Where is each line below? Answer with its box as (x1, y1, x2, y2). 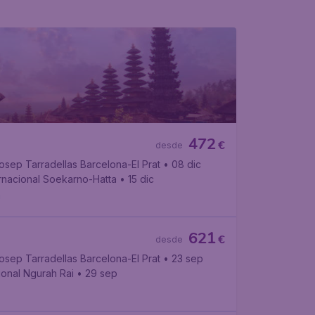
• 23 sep (162, 252, 203, 264)
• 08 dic (162, 158, 201, 170)
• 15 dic (119, 173, 154, 185)
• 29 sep (76, 267, 117, 279)
